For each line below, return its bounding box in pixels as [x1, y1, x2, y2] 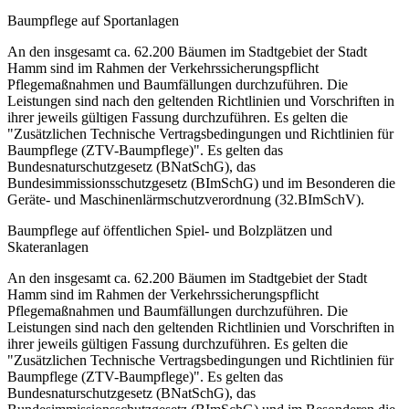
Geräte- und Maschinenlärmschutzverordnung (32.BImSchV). [7, 191, 364, 207]
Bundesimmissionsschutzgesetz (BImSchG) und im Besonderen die [7, 174, 395, 191]
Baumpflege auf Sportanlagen [7, 12, 179, 28]
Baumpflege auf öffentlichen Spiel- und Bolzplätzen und [7, 222, 332, 238]
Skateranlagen [7, 238, 89, 255]
